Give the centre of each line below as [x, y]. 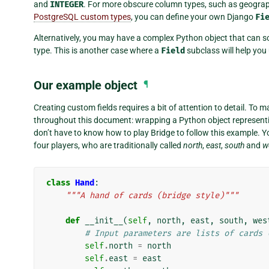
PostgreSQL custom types [82, 17]
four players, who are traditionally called [108, 145]
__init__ [104, 220]
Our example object [86, 85]
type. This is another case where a [97, 50]
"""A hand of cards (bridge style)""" [152, 195]
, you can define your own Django [193, 17]
